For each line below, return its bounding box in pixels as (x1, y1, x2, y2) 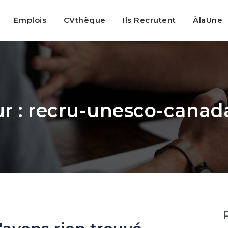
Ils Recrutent (123, 15, 176, 25)
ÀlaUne (193, 15, 222, 25)
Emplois (13, 15, 46, 25)
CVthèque (63, 15, 106, 25)
